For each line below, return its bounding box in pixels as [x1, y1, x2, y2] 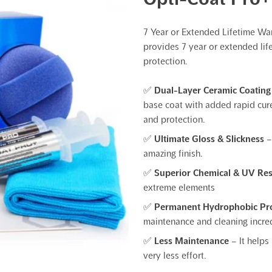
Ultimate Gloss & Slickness [154, 134, 264, 144]
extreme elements [143, 182, 215, 192]
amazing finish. [143, 148, 203, 158]
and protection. [143, 114, 205, 124]
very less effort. [143, 250, 206, 260]
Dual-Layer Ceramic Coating [154, 85, 271, 95]
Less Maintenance [154, 236, 231, 246]
